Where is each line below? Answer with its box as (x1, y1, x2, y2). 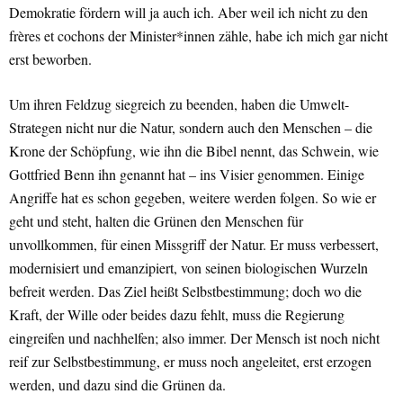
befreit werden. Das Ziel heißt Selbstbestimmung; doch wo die (9, 282, 362, 301)
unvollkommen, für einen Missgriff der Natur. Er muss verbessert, (9, 235, 379, 255)
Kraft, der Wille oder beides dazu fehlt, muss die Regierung (9, 305, 345, 325)
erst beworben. (9, 49, 92, 69)
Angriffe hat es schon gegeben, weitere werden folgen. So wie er (9, 188, 376, 208)
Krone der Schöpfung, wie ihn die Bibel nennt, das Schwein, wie (9, 141, 379, 161)
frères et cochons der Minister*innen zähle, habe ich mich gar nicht (9, 26, 388, 46)
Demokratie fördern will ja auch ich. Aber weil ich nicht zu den (9, 3, 368, 22)
